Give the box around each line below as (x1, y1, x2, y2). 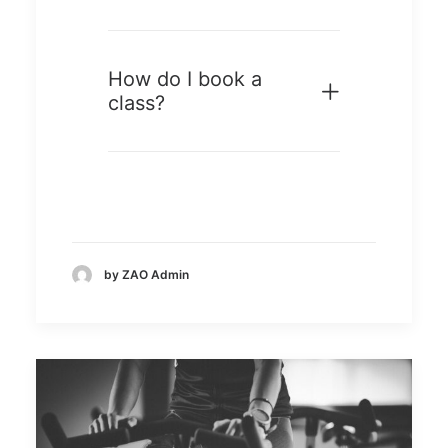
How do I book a (108, 66, 262, 91)
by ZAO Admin (104, 267, 189, 283)
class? (108, 90, 165, 115)
